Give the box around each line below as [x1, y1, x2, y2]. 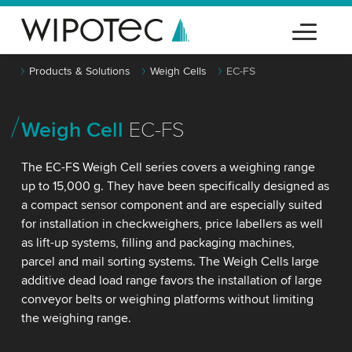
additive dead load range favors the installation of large [20, 273, 322, 288]
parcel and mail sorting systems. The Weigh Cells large [20, 254, 319, 269]
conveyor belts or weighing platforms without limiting [20, 291, 313, 307]
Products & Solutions [28, 64, 130, 78]
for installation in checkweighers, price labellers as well [20, 216, 323, 232]
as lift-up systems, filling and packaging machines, [20, 235, 295, 251]
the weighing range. [20, 310, 131, 326]
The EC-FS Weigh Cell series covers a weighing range [20, 159, 315, 175]
